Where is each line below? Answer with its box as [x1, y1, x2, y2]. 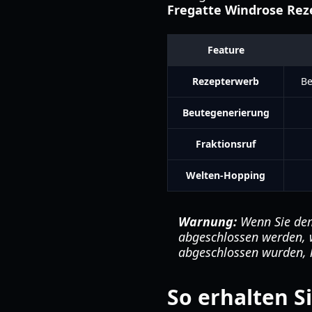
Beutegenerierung [182, 106, 270, 119]
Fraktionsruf [196, 137, 256, 150]
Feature [207, 43, 244, 56]
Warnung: [178, 213, 237, 230]
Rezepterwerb [192, 75, 259, 88]
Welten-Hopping [186, 169, 265, 182]
